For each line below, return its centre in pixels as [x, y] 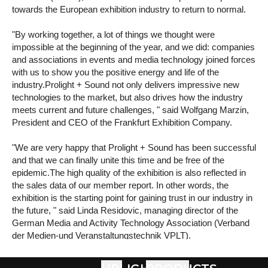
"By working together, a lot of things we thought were [113, 34]
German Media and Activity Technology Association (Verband [131, 223]
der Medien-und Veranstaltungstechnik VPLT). [101, 235]
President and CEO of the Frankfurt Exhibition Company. [122, 122]
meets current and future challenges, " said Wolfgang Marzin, [130, 110]
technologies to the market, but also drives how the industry [127, 97]
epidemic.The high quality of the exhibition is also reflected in [129, 173]
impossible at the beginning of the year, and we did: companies [133, 47]
